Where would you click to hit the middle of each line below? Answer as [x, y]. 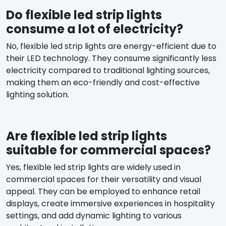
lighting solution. [38, 94]
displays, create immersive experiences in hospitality [110, 203]
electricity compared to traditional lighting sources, [108, 70]
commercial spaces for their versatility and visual [104, 179]
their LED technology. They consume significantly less [111, 58]
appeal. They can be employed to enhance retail [103, 191]
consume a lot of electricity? [95, 29]
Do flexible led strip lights [84, 15]
